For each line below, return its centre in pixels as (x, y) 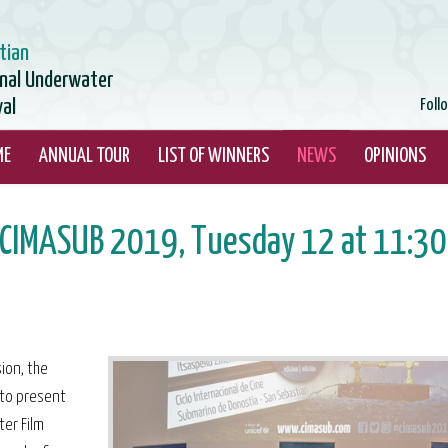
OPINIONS (395, 156)
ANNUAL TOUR (84, 156)
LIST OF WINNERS (213, 156)
